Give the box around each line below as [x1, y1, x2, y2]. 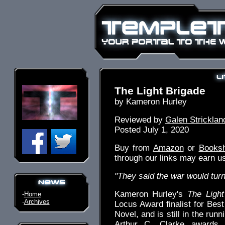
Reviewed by [114, 115, 165, 125]
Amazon [153, 143, 184, 153]
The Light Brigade [114, 85, 205, 96]
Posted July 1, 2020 [114, 125, 189, 135]
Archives [24, 198, 50, 205]
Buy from [114, 143, 153, 153]
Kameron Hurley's [114, 189, 187, 199]
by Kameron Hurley [114, 97, 187, 106]
